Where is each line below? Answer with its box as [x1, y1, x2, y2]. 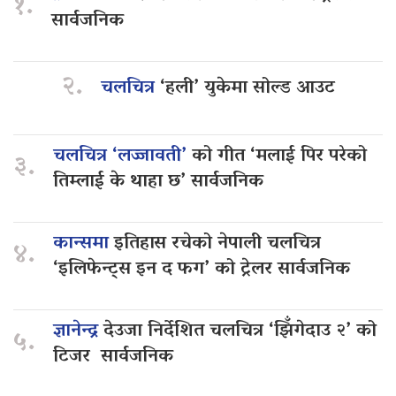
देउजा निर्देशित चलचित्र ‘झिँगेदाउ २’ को [103, 313, 377, 349]
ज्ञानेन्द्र [53, 313, 103, 349]
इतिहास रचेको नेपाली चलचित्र [114, 225, 321, 262]
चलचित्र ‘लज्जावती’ [53, 138, 192, 174]
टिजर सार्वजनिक [53, 339, 173, 375]
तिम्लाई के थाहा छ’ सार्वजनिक [53, 164, 263, 200]
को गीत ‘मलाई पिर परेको [192, 138, 367, 174]
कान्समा [53, 225, 114, 262]
